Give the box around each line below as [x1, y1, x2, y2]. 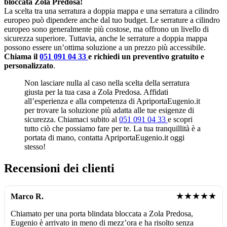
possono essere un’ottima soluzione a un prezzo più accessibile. [4, 43, 206, 52]
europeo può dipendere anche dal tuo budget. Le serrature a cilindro [4, 16, 220, 24]
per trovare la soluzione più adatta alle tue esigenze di [24, 106, 194, 115]
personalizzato [4, 61, 53, 70]
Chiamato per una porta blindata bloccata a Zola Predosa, [11, 209, 193, 218]
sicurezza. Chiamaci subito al [24, 115, 119, 124]
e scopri [168, 115, 193, 124]
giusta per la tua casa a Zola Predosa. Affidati [24, 88, 168, 96]
